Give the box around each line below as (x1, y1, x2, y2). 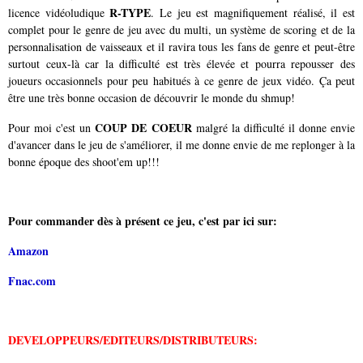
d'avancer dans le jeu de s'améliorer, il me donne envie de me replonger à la (8, 136, 355, 152)
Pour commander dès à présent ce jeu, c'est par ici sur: (8, 211, 277, 229)
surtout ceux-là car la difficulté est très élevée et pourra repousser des (8, 55, 355, 71)
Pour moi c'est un (8, 119, 96, 135)
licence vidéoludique (8, 4, 110, 20)
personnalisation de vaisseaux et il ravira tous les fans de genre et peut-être (8, 38, 355, 54)
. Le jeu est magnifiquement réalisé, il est (151, 4, 356, 20)
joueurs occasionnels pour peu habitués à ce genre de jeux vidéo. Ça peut (8, 72, 355, 88)
